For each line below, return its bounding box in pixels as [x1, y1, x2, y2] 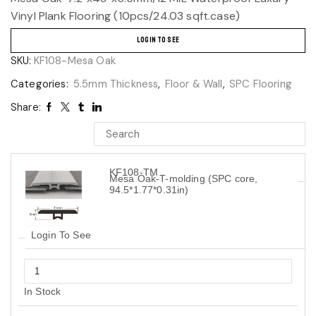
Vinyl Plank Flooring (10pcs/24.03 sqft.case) [11, 8, 241, 24]
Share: [11, 100, 41, 114]
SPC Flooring [229, 76, 292, 91]
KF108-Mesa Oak [33, 53, 116, 68]
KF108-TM [109, 166, 159, 178]
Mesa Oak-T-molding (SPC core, [109, 173, 258, 185]
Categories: [11, 76, 71, 91]
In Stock [24, 285, 61, 297]
